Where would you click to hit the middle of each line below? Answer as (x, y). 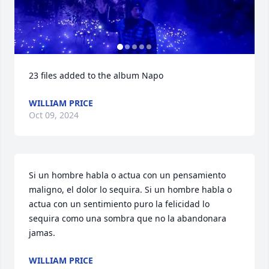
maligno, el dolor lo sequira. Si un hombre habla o (130, 189)
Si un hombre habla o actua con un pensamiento (127, 175)
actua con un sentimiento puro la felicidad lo (119, 204)
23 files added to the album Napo (96, 75)
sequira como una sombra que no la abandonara (128, 218)
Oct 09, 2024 (54, 115)
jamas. (42, 233)
